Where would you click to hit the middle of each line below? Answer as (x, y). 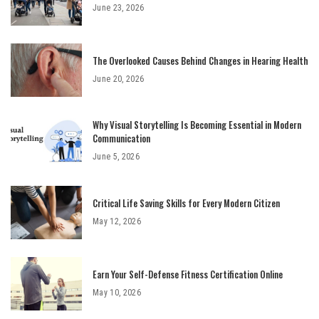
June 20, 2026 (119, 79)
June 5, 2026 (116, 157)
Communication (121, 138)
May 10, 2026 (117, 292)
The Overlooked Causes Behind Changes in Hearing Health (200, 60)
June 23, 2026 (119, 7)
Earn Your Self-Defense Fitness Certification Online (188, 274)
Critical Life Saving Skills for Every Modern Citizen (186, 203)
